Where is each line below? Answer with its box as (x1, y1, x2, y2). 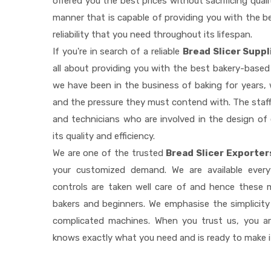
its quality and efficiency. (53, 131, 155, 142)
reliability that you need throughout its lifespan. (53, 29, 252, 41)
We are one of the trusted (53, 148, 166, 159)
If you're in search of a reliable (53, 46, 183, 57)
